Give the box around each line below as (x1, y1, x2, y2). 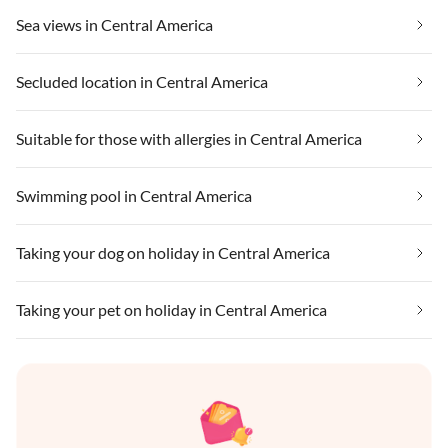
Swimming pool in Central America (16, 185, 252, 205)
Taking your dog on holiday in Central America (16, 242, 330, 262)
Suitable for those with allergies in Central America (16, 128, 362, 148)
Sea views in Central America (16, 14, 213, 34)
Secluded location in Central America (16, 71, 268, 91)
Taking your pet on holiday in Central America (16, 299, 327, 319)
